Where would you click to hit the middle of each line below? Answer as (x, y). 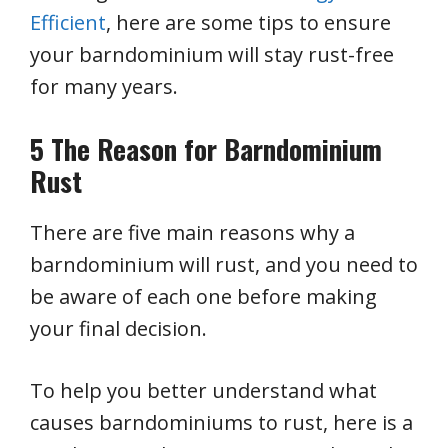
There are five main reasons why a (192, 232)
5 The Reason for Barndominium (206, 148)
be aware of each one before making (203, 296)
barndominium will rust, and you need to (224, 264)
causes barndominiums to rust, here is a (221, 422)
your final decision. (118, 328)
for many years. (104, 86)
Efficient (68, 22)
